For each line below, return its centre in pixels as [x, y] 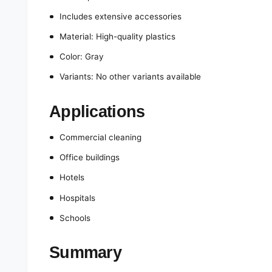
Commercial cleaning [100, 138]
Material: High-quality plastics [117, 37]
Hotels [72, 178]
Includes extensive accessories [121, 17]
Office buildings [89, 158]
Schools [75, 218]
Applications [97, 111]
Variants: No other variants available [130, 77]
